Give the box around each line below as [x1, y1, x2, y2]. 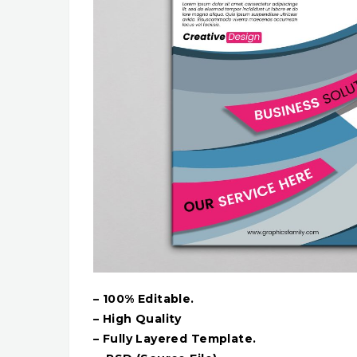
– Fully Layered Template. [93, 331, 257, 347]
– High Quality [93, 312, 182, 327]
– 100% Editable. [93, 292, 194, 307]
